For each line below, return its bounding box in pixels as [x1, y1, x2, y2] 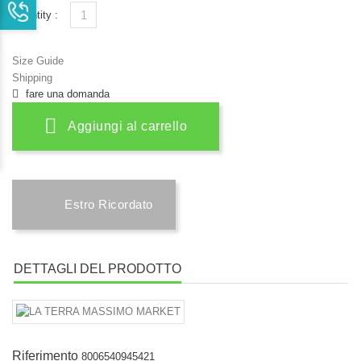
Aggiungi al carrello [68, 119, 187, 133]
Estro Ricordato [64, 197, 153, 211]
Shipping [12, 72, 52, 84]
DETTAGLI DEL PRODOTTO [14, 262, 181, 276]
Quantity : [12, 9, 58, 21]
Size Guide [12, 55, 64, 67]
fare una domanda [26, 88, 110, 100]
